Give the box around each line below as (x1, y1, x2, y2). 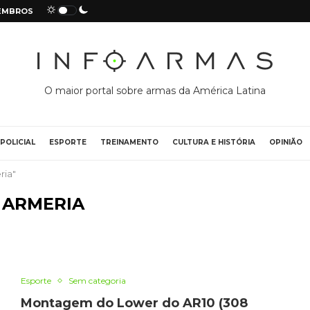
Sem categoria (68, 275, 126, 286)
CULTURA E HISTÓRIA (172, 138, 255, 147)
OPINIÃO (268, 138, 302, 147)
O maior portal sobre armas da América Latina (44, 84, 266, 98)
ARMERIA (1, 194, 84, 215)
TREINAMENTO (100, 138, 158, 147)
